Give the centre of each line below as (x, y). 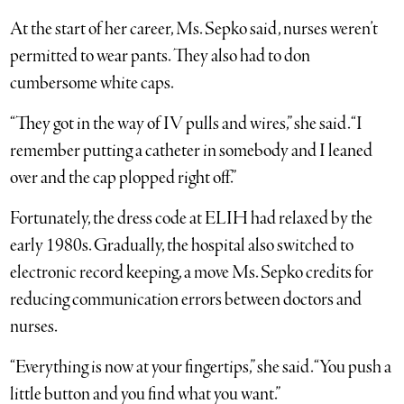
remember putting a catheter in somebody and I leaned (192, 151)
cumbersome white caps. (92, 83)
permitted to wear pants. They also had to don (161, 56)
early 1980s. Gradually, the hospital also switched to (182, 245)
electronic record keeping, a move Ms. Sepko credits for (192, 272)
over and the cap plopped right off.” (124, 178)
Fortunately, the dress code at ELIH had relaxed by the (192, 218)
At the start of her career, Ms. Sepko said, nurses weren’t (194, 29)
